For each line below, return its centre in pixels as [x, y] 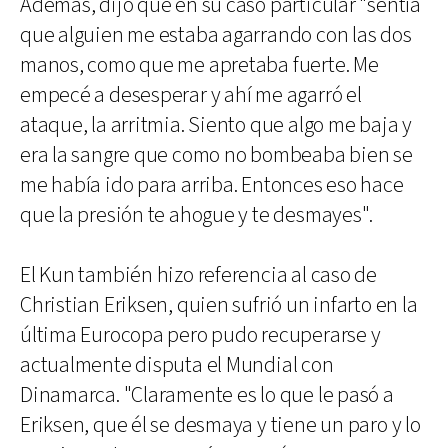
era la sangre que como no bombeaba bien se [216, 155]
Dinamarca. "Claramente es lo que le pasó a [207, 395]
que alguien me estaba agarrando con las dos [216, 35]
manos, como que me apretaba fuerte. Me [199, 65]
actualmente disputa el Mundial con [177, 365]
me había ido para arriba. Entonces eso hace [212, 185]
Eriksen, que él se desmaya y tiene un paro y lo [220, 425]
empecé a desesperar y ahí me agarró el [191, 95]
